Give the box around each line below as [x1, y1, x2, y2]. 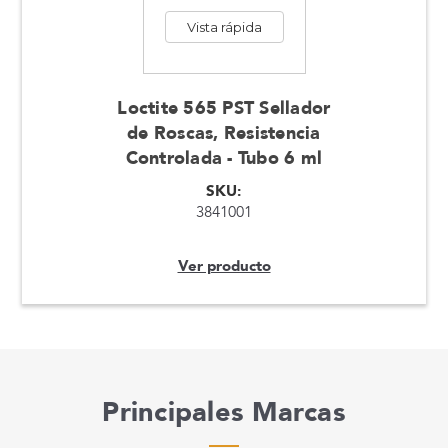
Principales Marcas [102, 393, 346, 431]
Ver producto [177, 255, 271, 276]
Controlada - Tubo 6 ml [125, 145, 323, 171]
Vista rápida [186, 18, 262, 35]
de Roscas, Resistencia [127, 120, 321, 146]
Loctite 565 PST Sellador [117, 95, 331, 121]
